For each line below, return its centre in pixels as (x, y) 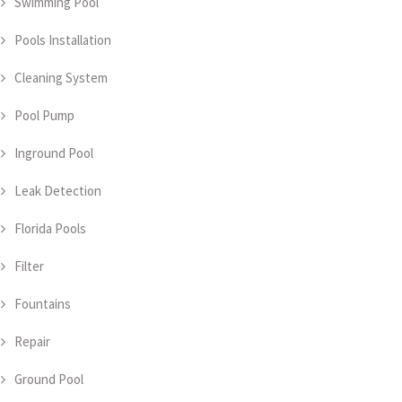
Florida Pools (50, 228)
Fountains (43, 304)
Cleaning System (61, 78)
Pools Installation (63, 40)
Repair (32, 341)
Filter (29, 266)
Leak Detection (58, 191)
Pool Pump (44, 115)
